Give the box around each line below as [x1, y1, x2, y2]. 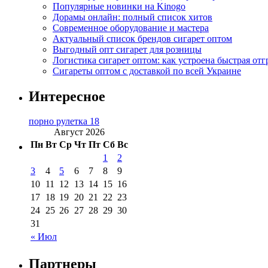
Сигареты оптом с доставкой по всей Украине [53, 65, 241, 76]
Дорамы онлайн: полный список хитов [53, 11, 212, 22]
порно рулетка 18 [29, 116, 99, 127]
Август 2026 [54, 127, 105, 138]
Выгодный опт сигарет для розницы [53, 44, 202, 54]
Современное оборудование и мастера [53, 22, 209, 33]
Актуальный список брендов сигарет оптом [53, 33, 232, 44]
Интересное [29, 88, 105, 104]
